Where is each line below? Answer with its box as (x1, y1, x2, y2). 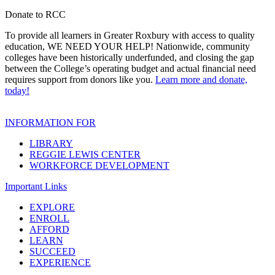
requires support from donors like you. (5, 74, 155, 85)
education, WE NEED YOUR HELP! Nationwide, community (5, 41, 250, 52)
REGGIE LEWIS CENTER (29, 149, 141, 160)
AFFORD (29, 223, 69, 234)
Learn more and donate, (155, 74, 247, 85)
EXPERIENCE (29, 257, 91, 268)
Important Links (5, 180, 67, 192)
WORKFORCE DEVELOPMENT (29, 160, 169, 171)
